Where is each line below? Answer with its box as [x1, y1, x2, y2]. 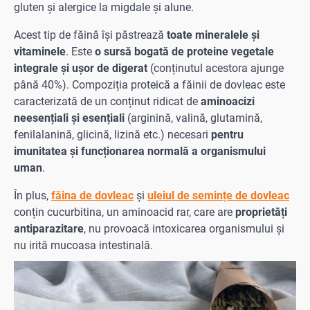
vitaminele [14, 45, 66, 59]
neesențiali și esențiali [14, 111, 125, 125]
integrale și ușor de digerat [14, 62, 147, 75]
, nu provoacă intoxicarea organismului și [84, 222, 284, 236]
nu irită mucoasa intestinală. [14, 239, 153, 253]
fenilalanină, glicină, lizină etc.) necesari [14, 128, 211, 142]
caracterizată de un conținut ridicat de [14, 95, 201, 109]
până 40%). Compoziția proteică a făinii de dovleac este [14, 78, 285, 92]
